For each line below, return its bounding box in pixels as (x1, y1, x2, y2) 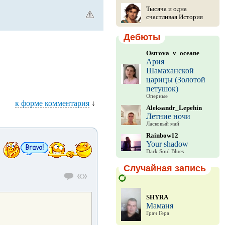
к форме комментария (15, 99, 89, 107)
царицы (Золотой (146, 75, 205, 84)
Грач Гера (146, 210, 169, 216)
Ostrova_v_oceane (146, 49, 199, 57)
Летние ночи (146, 112, 190, 121)
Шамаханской (146, 66, 194, 75)
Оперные (146, 93, 168, 99)
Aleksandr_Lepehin (146, 104, 202, 111)
